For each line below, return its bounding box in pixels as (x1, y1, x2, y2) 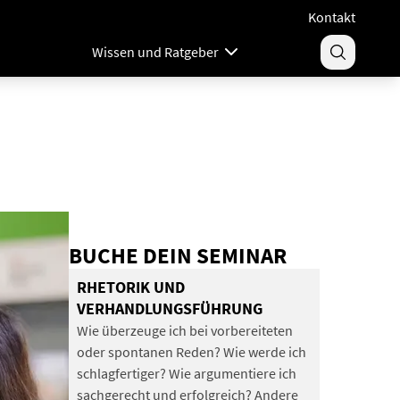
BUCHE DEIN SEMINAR (69, 240, 287, 270)
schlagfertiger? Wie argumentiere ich (76, 363, 296, 382)
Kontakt (308, 7, 355, 26)
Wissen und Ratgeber (91, 43, 219, 62)
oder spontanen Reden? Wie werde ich (76, 342, 306, 361)
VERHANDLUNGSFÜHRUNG (76, 298, 262, 319)
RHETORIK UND (76, 277, 185, 297)
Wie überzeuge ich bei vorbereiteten (76, 321, 293, 339)
